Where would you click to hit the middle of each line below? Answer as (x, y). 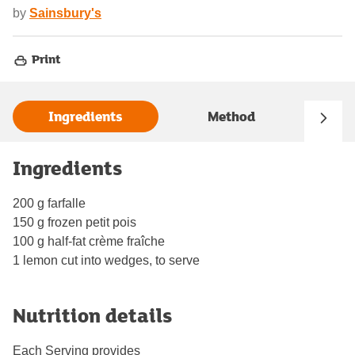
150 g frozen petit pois (74, 222)
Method (231, 116)
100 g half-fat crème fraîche (89, 241)
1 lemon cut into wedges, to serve (106, 260)
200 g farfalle (49, 203)
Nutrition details (92, 315)
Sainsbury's (65, 13)
